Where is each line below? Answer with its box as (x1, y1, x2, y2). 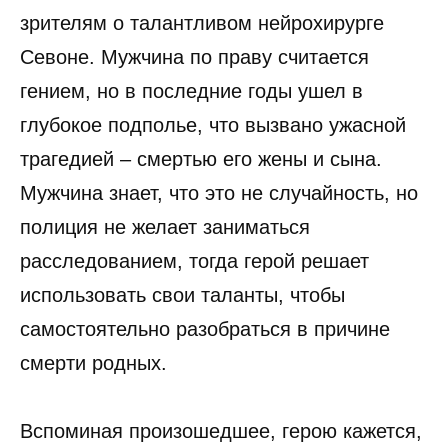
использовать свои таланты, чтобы (20, 283, 345, 306)
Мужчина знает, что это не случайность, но (20, 181, 418, 204)
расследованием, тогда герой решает (20, 249, 369, 272)
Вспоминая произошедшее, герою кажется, (20, 419, 422, 442)
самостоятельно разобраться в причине (20, 317, 390, 340)
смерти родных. (20, 351, 167, 374)
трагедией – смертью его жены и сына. (20, 147, 382, 170)
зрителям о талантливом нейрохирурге (20, 11, 384, 34)
